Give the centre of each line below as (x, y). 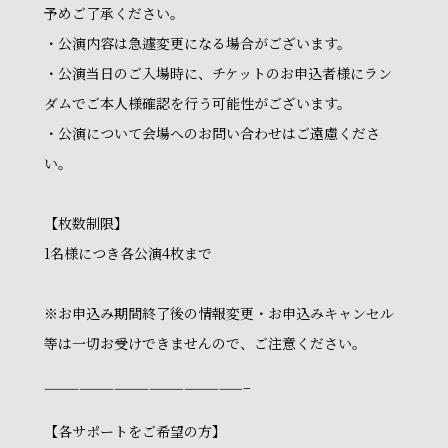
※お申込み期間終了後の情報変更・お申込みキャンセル (219, 313)
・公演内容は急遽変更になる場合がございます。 (197, 43)
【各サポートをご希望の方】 (135, 431)
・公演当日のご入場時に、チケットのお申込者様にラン (218, 73)
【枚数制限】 (86, 223)
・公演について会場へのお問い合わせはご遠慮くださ (212, 133)
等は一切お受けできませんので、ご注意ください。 (205, 343)
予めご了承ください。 (114, 13)
